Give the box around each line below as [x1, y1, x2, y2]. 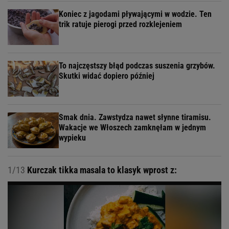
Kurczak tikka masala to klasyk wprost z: [25, 164, 177, 175]
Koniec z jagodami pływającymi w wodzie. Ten [59, 9, 212, 19]
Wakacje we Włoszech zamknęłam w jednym [59, 122, 206, 132]
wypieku [59, 132, 86, 143]
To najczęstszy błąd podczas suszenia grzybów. [59, 60, 215, 71]
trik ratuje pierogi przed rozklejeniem [59, 19, 182, 29]
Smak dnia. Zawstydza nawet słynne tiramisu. [59, 112, 211, 122]
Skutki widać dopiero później [59, 71, 154, 81]
